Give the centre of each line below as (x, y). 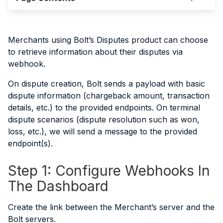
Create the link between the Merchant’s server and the (111, 207)
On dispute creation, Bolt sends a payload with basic (107, 83)
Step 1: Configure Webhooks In (109, 170)
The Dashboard (58, 186)
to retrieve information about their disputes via (95, 52)
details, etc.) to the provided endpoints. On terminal (104, 107)
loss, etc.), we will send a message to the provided (103, 131)
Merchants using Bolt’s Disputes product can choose (108, 40)
